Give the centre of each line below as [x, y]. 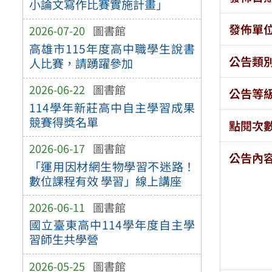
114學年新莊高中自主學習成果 [112, 107]
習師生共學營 [63, 240]
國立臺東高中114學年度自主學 [112, 225]
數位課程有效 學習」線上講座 [105, 181]
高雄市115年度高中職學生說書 [112, 49]
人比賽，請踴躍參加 [81, 63]
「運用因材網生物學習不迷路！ [112, 166]
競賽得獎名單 [63, 122]
